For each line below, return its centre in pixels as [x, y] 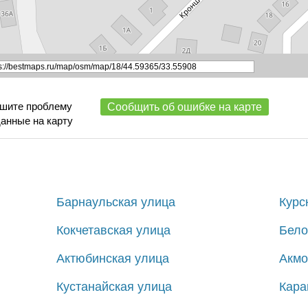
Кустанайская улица [114, 286]
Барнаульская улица [116, 202]
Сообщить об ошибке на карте [185, 107]
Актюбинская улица [113, 258]
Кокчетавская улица [114, 230]
